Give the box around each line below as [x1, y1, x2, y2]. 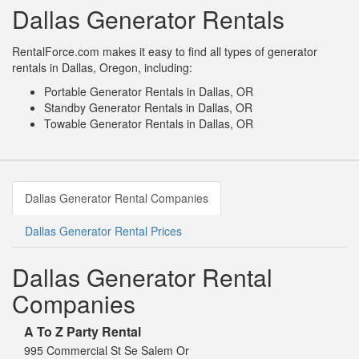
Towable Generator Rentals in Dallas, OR [44, 115, 253, 132]
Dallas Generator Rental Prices [25, 223, 182, 240]
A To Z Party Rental [24, 322, 141, 341]
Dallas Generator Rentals [12, 2, 284, 37]
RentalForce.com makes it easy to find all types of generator [12, 43, 317, 60]
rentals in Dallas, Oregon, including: [12, 59, 192, 76]
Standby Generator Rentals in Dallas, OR [44, 99, 252, 116]
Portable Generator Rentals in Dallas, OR [44, 83, 253, 100]
